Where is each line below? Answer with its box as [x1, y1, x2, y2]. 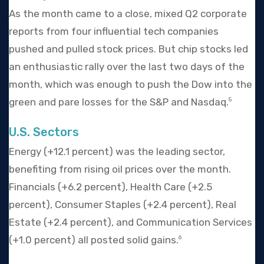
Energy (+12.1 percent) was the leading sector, [9, 145, 225, 157]
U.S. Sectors [9, 124, 79, 139]
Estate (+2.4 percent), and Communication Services [9, 216, 252, 228]
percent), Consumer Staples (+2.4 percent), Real [9, 198, 236, 210]
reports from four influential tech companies [9, 25, 219, 37]
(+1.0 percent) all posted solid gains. [9, 233, 179, 246]
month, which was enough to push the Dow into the [9, 78, 252, 90]
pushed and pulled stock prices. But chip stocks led [9, 42, 248, 55]
